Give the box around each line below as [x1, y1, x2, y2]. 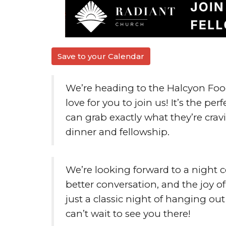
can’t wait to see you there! [66, 208, 191, 220]
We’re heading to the [66, 82, 167, 94]
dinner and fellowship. [66, 126, 169, 138]
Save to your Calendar [58, 51, 144, 61]
